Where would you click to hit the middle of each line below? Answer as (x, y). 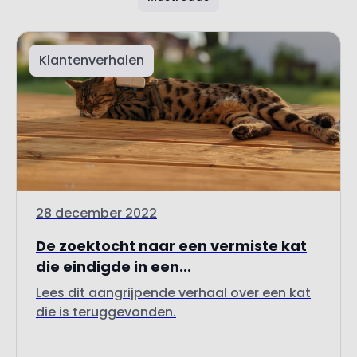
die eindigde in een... (114, 267)
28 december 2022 (96, 214)
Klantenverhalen (92, 61)
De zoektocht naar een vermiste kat (171, 246)
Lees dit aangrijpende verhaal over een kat (173, 293)
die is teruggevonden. (106, 312)
